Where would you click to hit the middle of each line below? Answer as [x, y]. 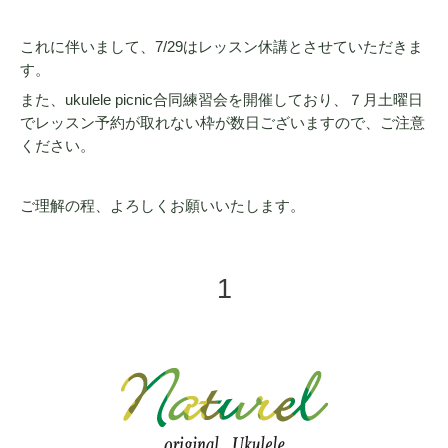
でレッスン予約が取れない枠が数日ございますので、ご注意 [222, 122]
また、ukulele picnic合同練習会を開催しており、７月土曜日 [221, 99]
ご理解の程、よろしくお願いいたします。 [162, 206]
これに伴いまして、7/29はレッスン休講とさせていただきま [221, 46]
